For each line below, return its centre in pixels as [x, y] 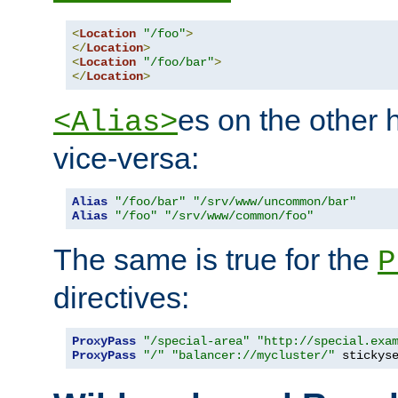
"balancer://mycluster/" [253, 355]
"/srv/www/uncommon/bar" [275, 201]
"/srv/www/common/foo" [239, 215]
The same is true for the [215, 259]
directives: [121, 297]
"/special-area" [196, 341]
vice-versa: [126, 158]
